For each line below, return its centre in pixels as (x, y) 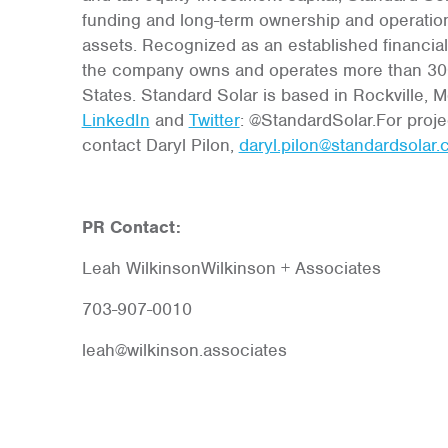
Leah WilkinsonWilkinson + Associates (231, 268)
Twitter (214, 120)
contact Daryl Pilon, (160, 145)
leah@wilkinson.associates (184, 350)
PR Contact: (131, 227)
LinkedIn (115, 120)
